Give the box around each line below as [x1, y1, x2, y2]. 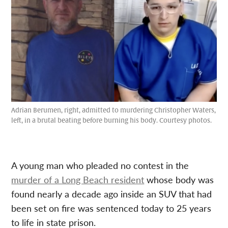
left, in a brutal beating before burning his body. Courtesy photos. [11, 116, 212, 125]
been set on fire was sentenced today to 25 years [11, 201, 212, 214]
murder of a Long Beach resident [11, 173, 145, 186]
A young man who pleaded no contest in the [11, 158, 189, 172]
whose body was [144, 173, 214, 186]
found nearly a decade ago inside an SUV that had [11, 187, 212, 200]
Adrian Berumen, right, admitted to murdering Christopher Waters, [11, 106, 216, 115]
